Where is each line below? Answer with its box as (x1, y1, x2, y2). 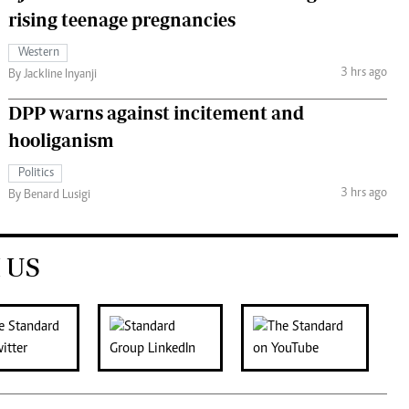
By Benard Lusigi (8, 188, 90, 202)
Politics (18, 166, 54, 180)
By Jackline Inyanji (8, 68, 97, 81)
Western (18, 46, 59, 59)
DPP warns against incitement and (8, 101, 304, 123)
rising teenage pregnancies (8, 8, 236, 30)
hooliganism (8, 129, 114, 151)
